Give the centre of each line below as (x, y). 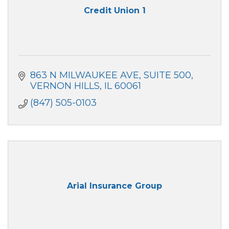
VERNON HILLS (65, 86)
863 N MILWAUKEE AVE (84, 75)
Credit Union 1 (114, 11)
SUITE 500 (167, 75)
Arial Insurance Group (114, 186)
